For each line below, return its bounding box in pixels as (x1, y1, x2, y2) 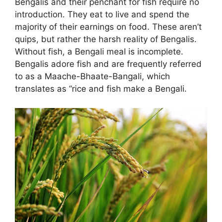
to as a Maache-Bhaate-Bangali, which (15, 71, 170, 82)
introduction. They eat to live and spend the (15, 9, 189, 20)
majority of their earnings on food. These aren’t (15, 22, 202, 32)
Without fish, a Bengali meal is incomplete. (15, 47, 183, 57)
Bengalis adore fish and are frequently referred (15, 59, 202, 69)
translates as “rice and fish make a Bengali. (15, 84, 187, 94)
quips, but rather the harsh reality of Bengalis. (15, 34, 197, 45)
